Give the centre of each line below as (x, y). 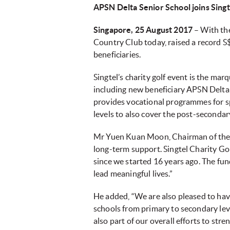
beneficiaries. (118, 55)
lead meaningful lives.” (133, 174)
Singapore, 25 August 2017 (143, 30)
